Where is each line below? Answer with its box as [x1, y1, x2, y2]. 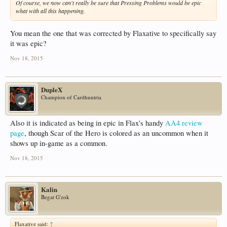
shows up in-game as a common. [10, 138, 107, 148]
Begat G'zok [41, 193, 69, 201]
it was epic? [10, 38, 47, 48]
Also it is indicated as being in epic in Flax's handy [10, 118, 165, 128]
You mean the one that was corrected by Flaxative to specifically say [10, 28, 216, 38]
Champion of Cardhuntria [41, 93, 101, 101]
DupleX [41, 84, 62, 94]
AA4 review [165, 118, 203, 128]
